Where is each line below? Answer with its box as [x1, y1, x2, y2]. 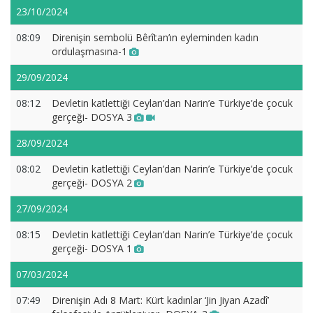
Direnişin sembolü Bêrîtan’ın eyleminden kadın [52, 31, 259, 44]
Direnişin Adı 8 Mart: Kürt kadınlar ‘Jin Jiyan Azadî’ [52, 293, 269, 307]
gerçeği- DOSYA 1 [52, 242, 132, 255]
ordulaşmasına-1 [52, 45, 127, 58]
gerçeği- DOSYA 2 [52, 176, 132, 189]
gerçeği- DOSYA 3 [52, 110, 132, 124]
